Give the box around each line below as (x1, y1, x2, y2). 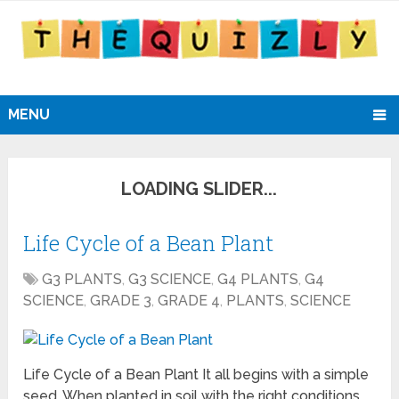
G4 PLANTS (217, 271, 299, 289)
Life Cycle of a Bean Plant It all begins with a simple (23, 366, 370, 384)
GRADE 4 (158, 292, 221, 310)
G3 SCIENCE (128, 271, 212, 289)
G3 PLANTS (42, 271, 123, 289)
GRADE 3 (90, 292, 152, 310)
